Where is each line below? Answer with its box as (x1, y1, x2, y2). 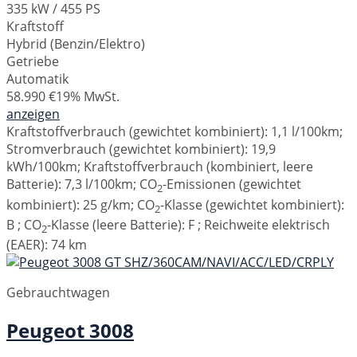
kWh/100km (6, 158, 77, 176)
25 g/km (83, 195, 131, 214)
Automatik (6, 70, 69, 88)
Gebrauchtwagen (6, 283, 110, 301)
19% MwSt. (56, 88, 120, 106)
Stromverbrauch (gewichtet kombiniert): (6, 140, 251, 159)
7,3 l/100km (65, 175, 133, 194)
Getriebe (6, 53, 59, 71)
